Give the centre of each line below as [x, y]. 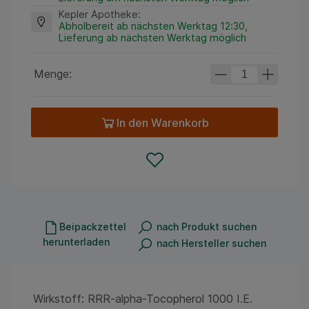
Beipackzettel [93, 226]
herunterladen [76, 242]
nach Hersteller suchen [211, 243]
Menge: [52, 73]
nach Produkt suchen [206, 227]
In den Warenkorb [163, 122]
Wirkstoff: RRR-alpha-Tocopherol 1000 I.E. [143, 298]
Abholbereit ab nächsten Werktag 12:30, [153, 26]
